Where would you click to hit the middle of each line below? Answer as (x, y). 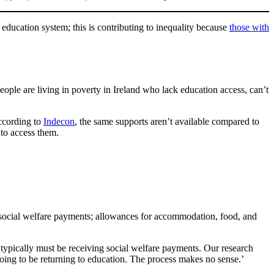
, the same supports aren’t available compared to (167, 122)
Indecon (59, 122)
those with (249, 27)
